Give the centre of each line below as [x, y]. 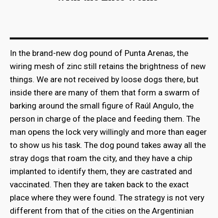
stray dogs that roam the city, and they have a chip [101, 158]
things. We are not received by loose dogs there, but [104, 80]
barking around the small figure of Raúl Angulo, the [102, 106]
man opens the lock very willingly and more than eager [108, 132]
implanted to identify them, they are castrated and [101, 172]
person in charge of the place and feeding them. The [105, 119]
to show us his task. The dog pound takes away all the [108, 145]
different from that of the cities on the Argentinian [102, 211]
